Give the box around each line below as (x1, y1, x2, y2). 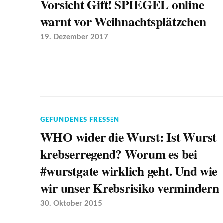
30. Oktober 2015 (40, 200, 102, 208)
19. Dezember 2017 (40, 33, 108, 41)
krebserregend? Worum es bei (40, 144, 197, 164)
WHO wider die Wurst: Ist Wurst (40, 127, 216, 147)
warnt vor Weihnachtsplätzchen (40, 12, 206, 31)
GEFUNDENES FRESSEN (40, 117, 119, 123)
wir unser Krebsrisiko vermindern (40, 178, 219, 198)
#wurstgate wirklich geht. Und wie (40, 161, 218, 181)
